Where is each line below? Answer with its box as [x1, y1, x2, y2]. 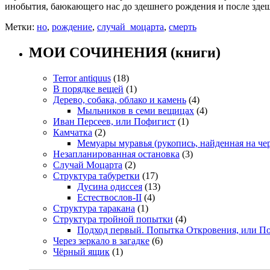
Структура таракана [53, 203, 135, 214]
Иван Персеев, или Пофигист [53, 116, 175, 127]
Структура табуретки [53, 171, 140, 181]
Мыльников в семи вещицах [77, 105, 194, 116]
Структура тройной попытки [53, 214, 173, 225]
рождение [52, 22, 92, 33]
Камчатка [53, 127, 92, 138]
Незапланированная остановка [53, 149, 180, 160]
